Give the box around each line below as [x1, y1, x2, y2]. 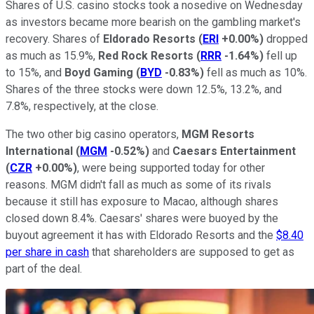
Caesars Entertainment [172, 144, 296, 158]
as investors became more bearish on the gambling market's [6, 15, 301, 29]
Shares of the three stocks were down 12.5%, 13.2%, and [6, 82, 282, 96]
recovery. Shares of [6, 32, 103, 46]
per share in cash [6, 245, 89, 259]
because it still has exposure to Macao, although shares [6, 194, 278, 208]
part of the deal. [6, 261, 85, 275]
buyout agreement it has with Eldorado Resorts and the [6, 228, 276, 242]
